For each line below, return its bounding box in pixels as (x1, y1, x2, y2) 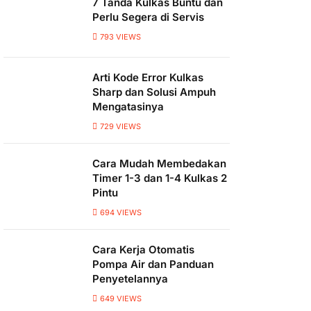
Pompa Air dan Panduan (92, 258, 214, 271)
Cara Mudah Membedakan (92, 157, 226, 170)
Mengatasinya (92, 100, 164, 113)
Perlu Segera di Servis (92, 10, 204, 24)
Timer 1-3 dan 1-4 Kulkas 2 (92, 171, 227, 185)
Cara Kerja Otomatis (92, 243, 194, 256)
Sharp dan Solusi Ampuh (92, 85, 216, 99)
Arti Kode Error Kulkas (92, 71, 203, 84)
